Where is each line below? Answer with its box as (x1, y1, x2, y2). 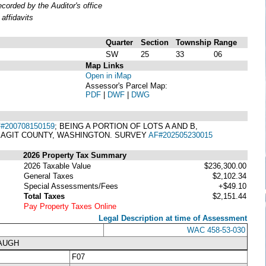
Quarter (106, 37, 133, 47)
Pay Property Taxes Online (24, 201, 116, 211)
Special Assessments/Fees (24, 181, 118, 191)
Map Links (85, 61, 123, 70)
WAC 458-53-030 (187, 225, 245, 235)
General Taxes (24, 171, 74, 180)
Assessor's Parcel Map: (85, 81, 167, 90)
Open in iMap (85, 71, 131, 80)
